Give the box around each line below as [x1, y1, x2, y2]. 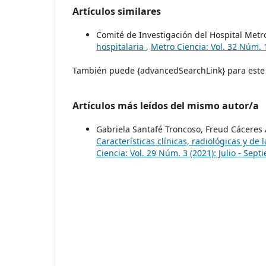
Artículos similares [72, 5, 161, 18]
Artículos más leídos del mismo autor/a [72, 99, 259, 113]
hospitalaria [96, 41, 146, 53]
